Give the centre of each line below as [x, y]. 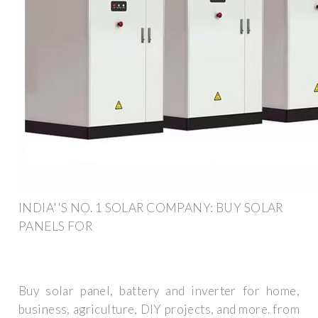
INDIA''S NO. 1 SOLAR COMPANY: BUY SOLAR [151, 207]
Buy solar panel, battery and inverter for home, [159, 291]
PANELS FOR [56, 226]
